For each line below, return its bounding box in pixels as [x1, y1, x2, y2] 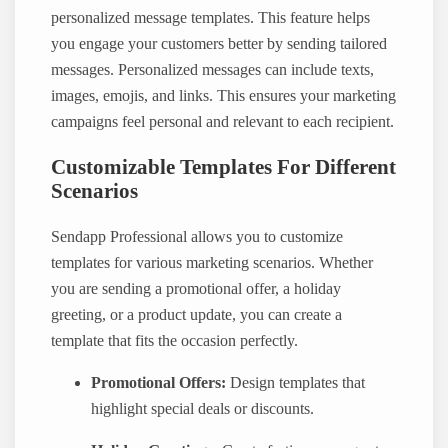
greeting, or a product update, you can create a [51, 305, 343, 324]
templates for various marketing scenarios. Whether [51, 253, 374, 272]
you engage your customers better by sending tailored [51, 34, 388, 53]
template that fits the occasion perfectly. [51, 331, 299, 350]
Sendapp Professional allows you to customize [51, 227, 344, 246]
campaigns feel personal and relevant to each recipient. [51, 112, 395, 131]
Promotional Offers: [91, 374, 227, 393]
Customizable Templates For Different [51, 156, 397, 179]
